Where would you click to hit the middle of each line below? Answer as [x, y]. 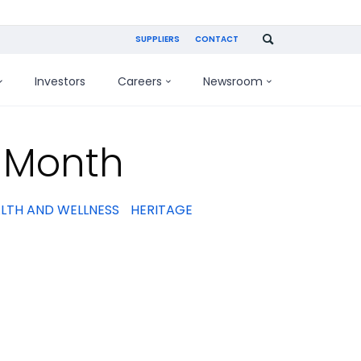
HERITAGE [162, 210]
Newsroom [233, 81]
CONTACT [217, 39]
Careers [140, 81]
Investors [60, 81]
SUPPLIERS [158, 39]
